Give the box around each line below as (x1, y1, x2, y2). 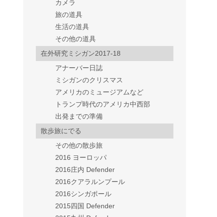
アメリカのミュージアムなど (55, 88, 143, 96)
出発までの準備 (55, 112, 103, 120)
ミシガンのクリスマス (55, 76, 123, 84)
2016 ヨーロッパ (55, 153, 107, 161)
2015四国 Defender (55, 201, 115, 210)
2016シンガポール (55, 189, 111, 198)
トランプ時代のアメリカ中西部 (55, 100, 150, 108)
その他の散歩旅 (55, 141, 103, 149)
